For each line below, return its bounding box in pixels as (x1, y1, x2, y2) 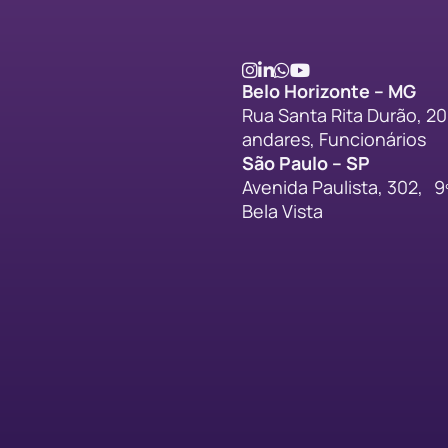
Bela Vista (242, 199, 323, 223)
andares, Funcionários (242, 127, 426, 151)
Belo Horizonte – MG (242, 79, 416, 103)
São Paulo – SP (242, 151, 370, 175)
